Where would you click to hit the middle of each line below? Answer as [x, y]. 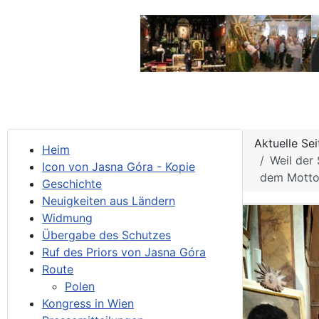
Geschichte [72, 184]
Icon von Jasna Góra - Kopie [119, 167]
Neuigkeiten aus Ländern [109, 201]
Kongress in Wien [88, 303]
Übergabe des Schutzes [106, 235]
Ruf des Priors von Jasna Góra [124, 252]
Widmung [67, 218]
